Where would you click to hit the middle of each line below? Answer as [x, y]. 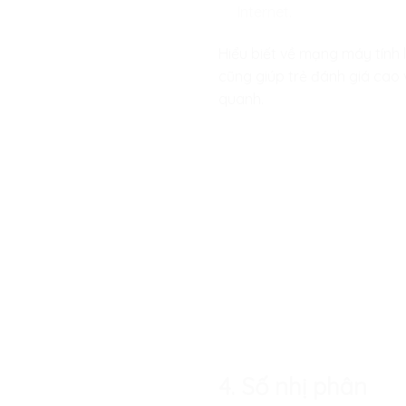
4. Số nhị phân [293, 386]
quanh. [242, 99]
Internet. [264, 12]
